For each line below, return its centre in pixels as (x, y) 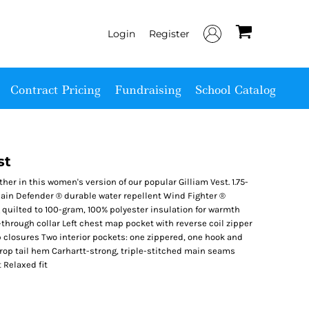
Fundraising (148, 89)
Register (169, 33)
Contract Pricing (55, 89)
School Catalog (235, 89)
